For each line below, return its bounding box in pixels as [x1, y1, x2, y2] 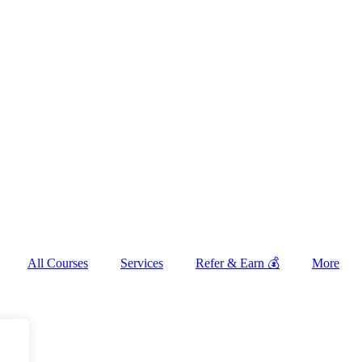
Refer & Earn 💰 [196, 255, 280, 270]
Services [120, 255, 163, 270]
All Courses [27, 255, 88, 270]
